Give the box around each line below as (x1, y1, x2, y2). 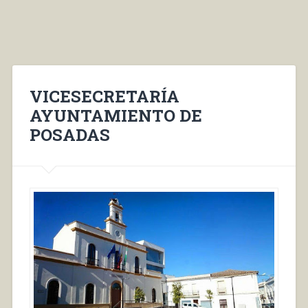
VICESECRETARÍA (29, 85, 179, 107)
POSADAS (29, 123, 110, 146)
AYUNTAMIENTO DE (29, 104, 202, 126)
